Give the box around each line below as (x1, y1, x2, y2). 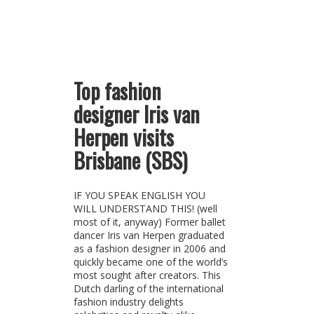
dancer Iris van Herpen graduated (73, 228, 224, 242)
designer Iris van (73, 98, 200, 130)
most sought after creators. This (73, 268, 221, 282)
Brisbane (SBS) (73, 144, 187, 176)
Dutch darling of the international (73, 282, 224, 295)
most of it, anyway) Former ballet (73, 215, 226, 228)
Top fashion (73, 75, 161, 107)
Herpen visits (73, 121, 174, 153)
